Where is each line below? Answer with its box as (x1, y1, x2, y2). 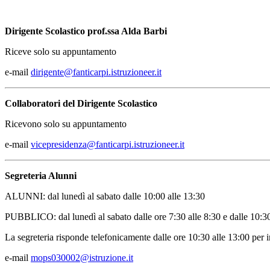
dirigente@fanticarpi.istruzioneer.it (31, 67, 162, 78)
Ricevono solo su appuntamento (5, 119, 127, 130)
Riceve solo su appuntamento (5, 46, 116, 57)
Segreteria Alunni (5, 171, 77, 181)
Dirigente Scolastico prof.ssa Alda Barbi (5, 26, 167, 37)
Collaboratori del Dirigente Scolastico (5, 98, 157, 109)
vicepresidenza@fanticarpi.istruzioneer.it (31, 139, 184, 150)
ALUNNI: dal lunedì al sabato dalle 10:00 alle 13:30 (5, 191, 205, 202)
